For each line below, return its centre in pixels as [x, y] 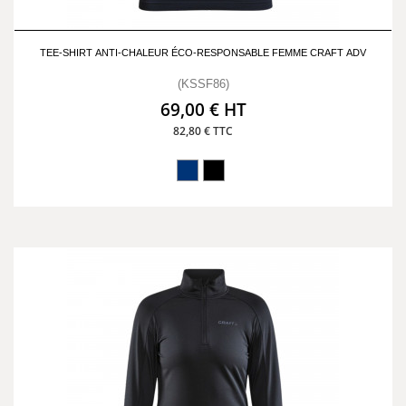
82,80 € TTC [203, 131]
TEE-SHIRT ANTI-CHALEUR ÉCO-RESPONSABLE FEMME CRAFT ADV [203, 53]
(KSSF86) [203, 84]
